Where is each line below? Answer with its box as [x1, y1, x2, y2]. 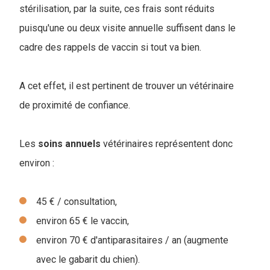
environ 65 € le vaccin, [36, 215, 129, 227]
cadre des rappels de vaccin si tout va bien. [19, 42, 201, 54]
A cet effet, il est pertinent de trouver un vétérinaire [19, 80, 234, 92]
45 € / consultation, [36, 196, 117, 208]
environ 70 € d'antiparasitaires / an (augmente [36, 234, 228, 246]
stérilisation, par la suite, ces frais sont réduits [19, 3, 215, 15]
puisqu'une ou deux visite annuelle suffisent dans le [19, 22, 236, 34]
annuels [65, 138, 101, 150]
